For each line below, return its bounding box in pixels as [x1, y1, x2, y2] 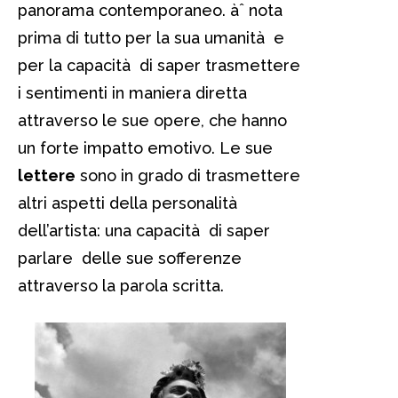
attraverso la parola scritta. [18, 275, 224, 295]
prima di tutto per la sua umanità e [18, 28, 284, 47]
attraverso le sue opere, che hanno [18, 110, 287, 130]
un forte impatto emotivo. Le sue [18, 138, 273, 157]
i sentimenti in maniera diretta [18, 83, 247, 102]
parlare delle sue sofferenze [18, 248, 242, 267]
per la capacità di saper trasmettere [18, 55, 300, 75]
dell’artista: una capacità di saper [18, 220, 270, 240]
